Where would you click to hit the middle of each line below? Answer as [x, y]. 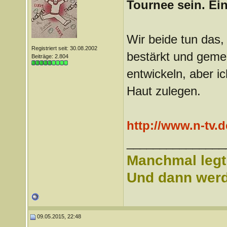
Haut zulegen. [163, 91]
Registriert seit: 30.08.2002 [64, 48]
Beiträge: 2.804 [50, 56]
